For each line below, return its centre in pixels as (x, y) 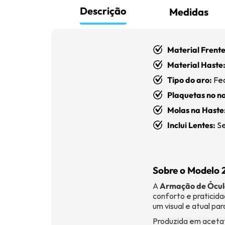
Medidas (189, 12)
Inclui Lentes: (191, 125)
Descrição (103, 11)
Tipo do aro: (190, 80)
